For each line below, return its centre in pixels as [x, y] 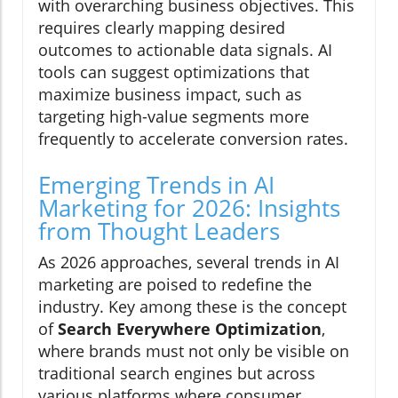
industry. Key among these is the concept [192, 307]
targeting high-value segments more [174, 117]
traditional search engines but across [177, 374]
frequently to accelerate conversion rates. [193, 139]
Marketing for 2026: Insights [189, 208]
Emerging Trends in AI [156, 185]
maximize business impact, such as [170, 95]
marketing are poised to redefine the [175, 285]
